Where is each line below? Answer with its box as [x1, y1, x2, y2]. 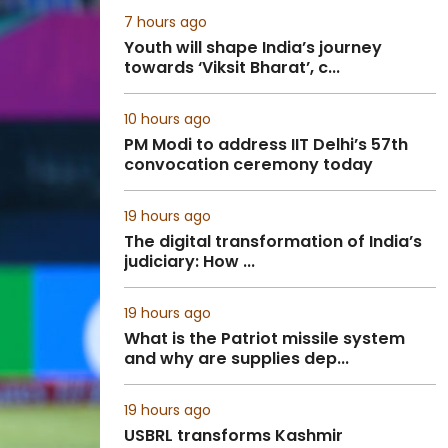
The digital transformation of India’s [124, 230, 422, 253]
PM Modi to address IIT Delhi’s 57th [124, 133, 408, 156]
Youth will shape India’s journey [124, 36, 382, 59]
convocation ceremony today [124, 153, 373, 176]
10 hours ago [124, 109, 211, 129]
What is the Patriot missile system [124, 327, 405, 350]
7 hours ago [124, 12, 207, 32]
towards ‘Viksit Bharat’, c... [124, 56, 340, 79]
